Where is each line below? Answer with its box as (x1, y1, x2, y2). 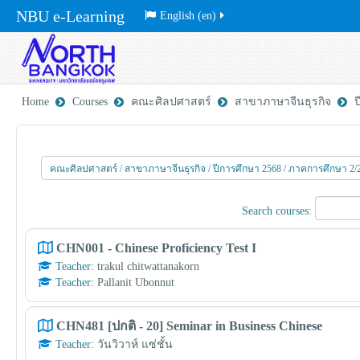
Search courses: (242, 205, 316, 218)
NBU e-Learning (16, 7, 125, 25)
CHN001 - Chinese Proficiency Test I (56, 241, 256, 255)
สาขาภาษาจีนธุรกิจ (235, 96, 331, 108)
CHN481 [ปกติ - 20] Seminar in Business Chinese (56, 319, 322, 333)
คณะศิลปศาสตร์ (131, 96, 211, 108)
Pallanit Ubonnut (97, 276, 174, 288)
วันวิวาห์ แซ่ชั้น (97, 338, 173, 350)
